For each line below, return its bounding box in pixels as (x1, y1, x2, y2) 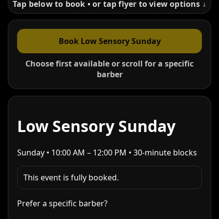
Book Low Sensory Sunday (58, 36, 161, 46)
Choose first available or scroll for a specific (25, 58, 194, 69)
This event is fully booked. (23, 172, 119, 183)
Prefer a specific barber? (17, 197, 108, 209)
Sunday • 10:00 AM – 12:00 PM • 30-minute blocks (17, 147, 197, 158)
